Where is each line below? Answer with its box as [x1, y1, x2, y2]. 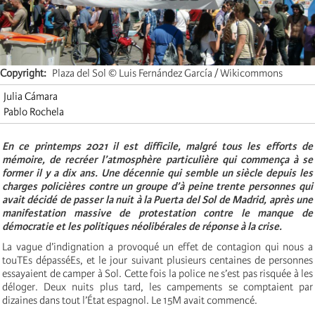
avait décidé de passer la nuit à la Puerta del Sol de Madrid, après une [2, 193, 313, 206]
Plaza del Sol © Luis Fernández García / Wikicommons [52, 66, 283, 79]
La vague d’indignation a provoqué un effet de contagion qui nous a [2, 240, 313, 253]
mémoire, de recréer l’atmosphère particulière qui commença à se [2, 153, 313, 166]
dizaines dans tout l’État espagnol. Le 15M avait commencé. [2, 293, 257, 307]
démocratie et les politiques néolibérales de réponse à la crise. [2, 219, 282, 233]
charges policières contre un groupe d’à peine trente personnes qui [2, 179, 313, 193]
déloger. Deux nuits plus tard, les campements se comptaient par [2, 280, 313, 293]
